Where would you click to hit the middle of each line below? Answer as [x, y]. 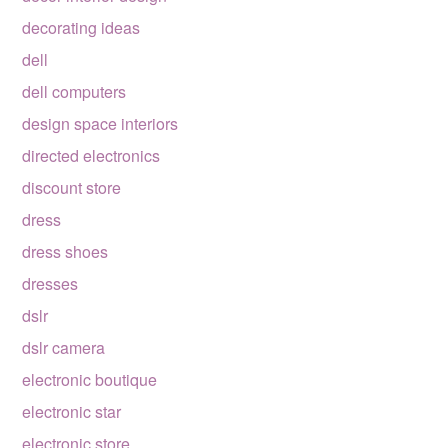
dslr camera [64, 347]
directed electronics [91, 155]
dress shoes [65, 251]
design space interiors [100, 123]
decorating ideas [81, 27]
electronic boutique [90, 379]
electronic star [72, 411]
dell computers [74, 91]
